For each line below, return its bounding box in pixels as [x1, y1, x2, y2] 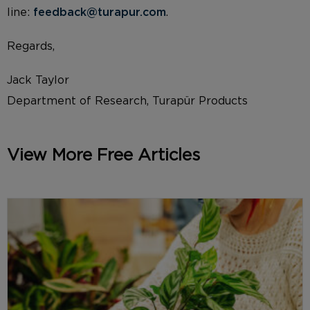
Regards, [7, 41, 55, 53]
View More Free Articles [7, 147, 200, 165]
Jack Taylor [7, 75, 69, 86]
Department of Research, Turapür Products [7, 95, 248, 107]
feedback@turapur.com [33, 6, 166, 18]
